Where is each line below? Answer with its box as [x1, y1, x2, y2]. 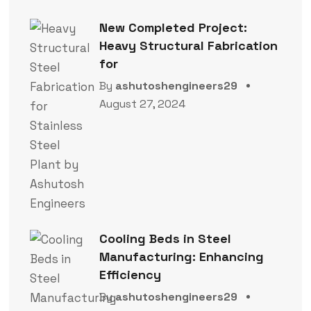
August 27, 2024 [99, 96, 185, 111]
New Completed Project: [99, 19, 247, 35]
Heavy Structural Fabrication [99, 37, 278, 53]
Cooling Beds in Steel [99, 230, 231, 246]
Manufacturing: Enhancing [99, 248, 264, 264]
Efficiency [99, 266, 161, 283]
